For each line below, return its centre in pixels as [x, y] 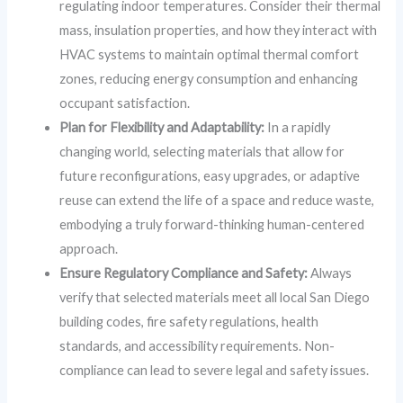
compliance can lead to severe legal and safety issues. [215, 371]
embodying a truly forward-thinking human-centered [212, 225]
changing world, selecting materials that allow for [202, 152]
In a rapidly [298, 128]
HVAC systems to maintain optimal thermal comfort [210, 55]
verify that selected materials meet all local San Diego [215, 298]
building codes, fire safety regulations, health [189, 322]
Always [330, 273]
